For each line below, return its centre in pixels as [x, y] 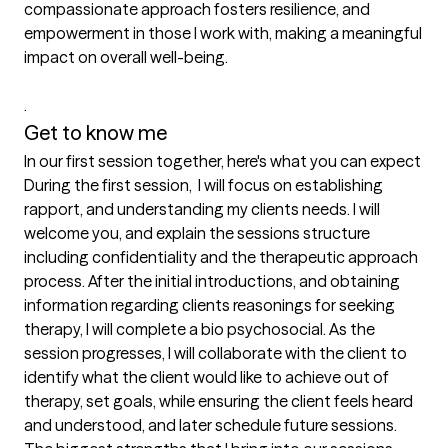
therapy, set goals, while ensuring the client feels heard [218, 401]
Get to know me [95, 133]
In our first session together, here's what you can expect [222, 161]
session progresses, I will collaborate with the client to [215, 353]
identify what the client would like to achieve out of [206, 377]
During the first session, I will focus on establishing [203, 185]
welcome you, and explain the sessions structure [197, 233]
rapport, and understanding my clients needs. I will [202, 209]
